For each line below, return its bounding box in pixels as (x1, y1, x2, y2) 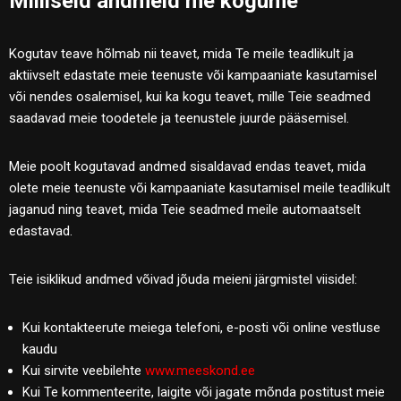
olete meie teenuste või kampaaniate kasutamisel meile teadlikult (9, 179, 390, 196)
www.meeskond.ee (145, 362, 255, 379)
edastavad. (9, 222, 73, 239)
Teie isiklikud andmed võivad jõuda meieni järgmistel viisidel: (9, 270, 357, 287)
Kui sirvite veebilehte (22, 362, 145, 379)
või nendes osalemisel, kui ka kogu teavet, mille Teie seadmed (9, 88, 371, 105)
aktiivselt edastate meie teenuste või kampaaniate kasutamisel (9, 66, 377, 83)
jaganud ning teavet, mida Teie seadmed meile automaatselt (9, 200, 361, 218)
